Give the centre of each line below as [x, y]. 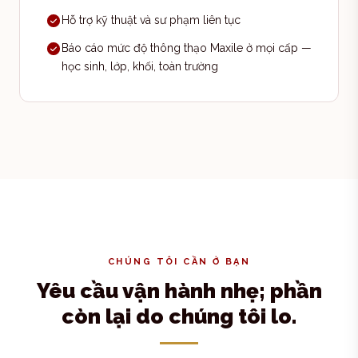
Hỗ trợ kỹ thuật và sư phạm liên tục [151, 20]
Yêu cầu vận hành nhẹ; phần [179, 291]
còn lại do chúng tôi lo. [179, 316]
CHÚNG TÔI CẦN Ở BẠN [179, 262]
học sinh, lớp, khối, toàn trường [140, 66]
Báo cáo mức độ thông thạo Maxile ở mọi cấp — [187, 48]
